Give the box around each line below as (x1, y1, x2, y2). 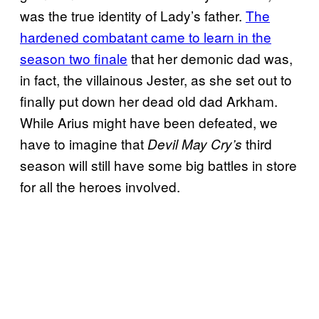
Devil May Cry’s (147, 134, 242, 153)
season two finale (20, 48, 127, 68)
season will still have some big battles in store (20, 155, 297, 174)
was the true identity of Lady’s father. (20, 5, 246, 25)
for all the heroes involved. (20, 176, 180, 196)
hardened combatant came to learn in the (20, 26, 271, 46)
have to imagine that (20, 133, 147, 153)
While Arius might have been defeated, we (20, 112, 278, 132)
